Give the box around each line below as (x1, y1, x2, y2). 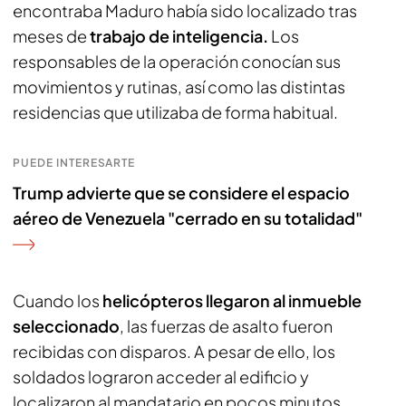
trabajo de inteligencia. (87, 25, 271, 46)
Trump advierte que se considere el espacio (13, 182, 350, 203)
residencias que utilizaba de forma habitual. (13, 101, 338, 122)
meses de (13, 25, 87, 46)
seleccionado (13, 315, 120, 336)
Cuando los (13, 290, 102, 311)
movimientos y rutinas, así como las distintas (13, 76, 345, 97)
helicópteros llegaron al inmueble (102, 290, 362, 311)
